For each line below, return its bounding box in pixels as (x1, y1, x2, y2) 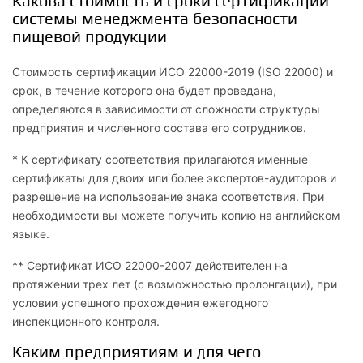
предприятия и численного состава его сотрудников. (12, 120, 306, 135)
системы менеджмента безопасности (12, 9, 297, 28)
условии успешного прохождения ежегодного (12, 295, 268, 310)
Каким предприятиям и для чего (12, 342, 261, 361)
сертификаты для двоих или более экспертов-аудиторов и (12, 170, 336, 185)
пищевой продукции (12, 27, 167, 46)
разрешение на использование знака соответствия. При (12, 189, 324, 203)
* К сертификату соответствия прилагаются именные (12, 152, 308, 166)
